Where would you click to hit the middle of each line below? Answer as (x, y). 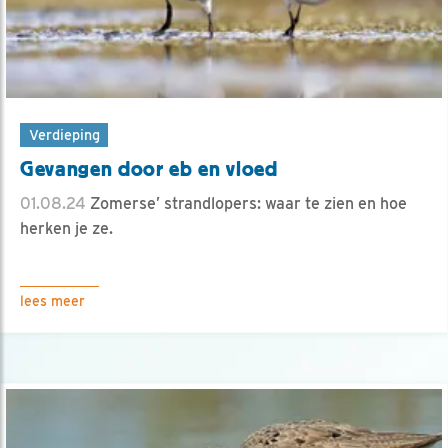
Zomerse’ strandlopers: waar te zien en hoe (246, 203)
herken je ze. (66, 228)
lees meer (52, 300)
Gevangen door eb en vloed (149, 168)
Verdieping (64, 134)
